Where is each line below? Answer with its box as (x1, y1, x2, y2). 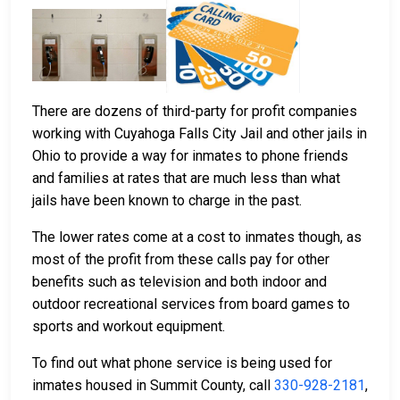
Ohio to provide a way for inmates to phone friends (32, 147, 348, 165)
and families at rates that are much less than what (32, 170, 340, 187)
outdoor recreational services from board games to (32, 296, 350, 313)
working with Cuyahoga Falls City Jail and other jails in (32, 125, 367, 143)
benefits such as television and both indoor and (32, 273, 327, 291)
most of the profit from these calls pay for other (32, 251, 329, 269)
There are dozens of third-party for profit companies (32, 103, 357, 121)
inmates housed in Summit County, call (32, 377, 274, 395)
